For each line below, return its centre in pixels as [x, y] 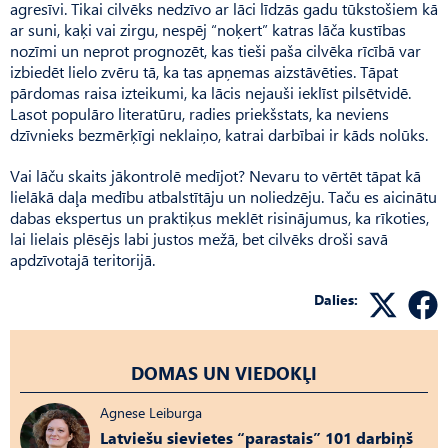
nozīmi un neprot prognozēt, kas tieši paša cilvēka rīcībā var [215, 50]
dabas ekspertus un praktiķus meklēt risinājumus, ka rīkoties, [219, 217]
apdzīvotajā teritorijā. [82, 259]
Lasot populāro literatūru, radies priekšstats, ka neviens [199, 113]
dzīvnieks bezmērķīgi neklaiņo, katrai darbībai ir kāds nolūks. [219, 134]
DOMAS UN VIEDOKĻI [224, 372]
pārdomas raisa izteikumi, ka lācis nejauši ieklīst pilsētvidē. [210, 92]
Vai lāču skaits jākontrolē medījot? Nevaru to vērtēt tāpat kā [215, 175]
